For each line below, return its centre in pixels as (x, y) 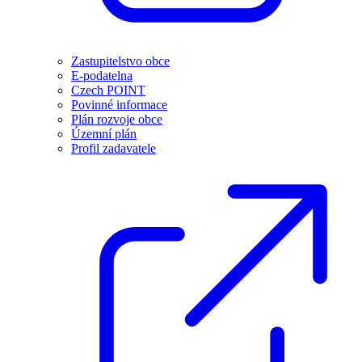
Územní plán (104, 134)
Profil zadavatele (114, 149)
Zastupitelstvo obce (120, 61)
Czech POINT (108, 90)
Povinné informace (119, 105)
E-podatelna (102, 76)
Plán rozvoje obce (117, 120)
